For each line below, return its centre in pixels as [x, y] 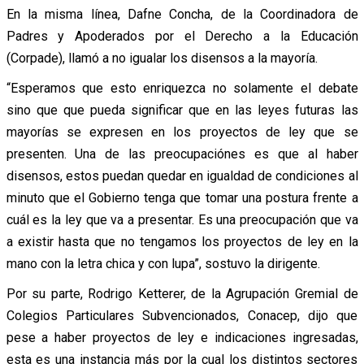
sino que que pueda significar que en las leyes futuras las [182, 110]
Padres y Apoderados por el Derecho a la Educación [182, 36]
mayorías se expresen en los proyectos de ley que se [182, 132]
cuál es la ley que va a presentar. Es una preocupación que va [182, 219]
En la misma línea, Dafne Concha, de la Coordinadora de [182, 14]
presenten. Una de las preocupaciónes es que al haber [182, 154]
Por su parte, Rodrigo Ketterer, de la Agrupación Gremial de [182, 293]
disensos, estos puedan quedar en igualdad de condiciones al [182, 175]
